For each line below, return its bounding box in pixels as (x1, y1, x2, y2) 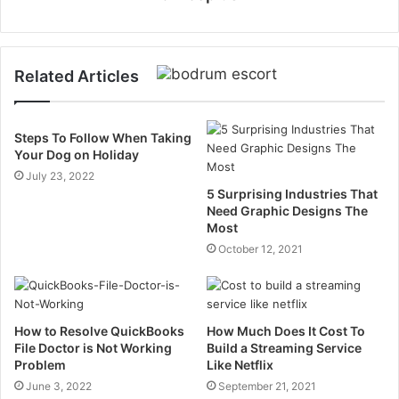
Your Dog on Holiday (14, 146, 139, 162)
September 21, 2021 (218, 379, 316, 393)
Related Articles (14, 66, 139, 85)
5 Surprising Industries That (207, 185, 378, 201)
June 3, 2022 (26, 379, 92, 393)
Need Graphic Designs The (207, 202, 368, 218)
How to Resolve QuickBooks (14, 322, 184, 338)
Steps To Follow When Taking (14, 129, 191, 145)
